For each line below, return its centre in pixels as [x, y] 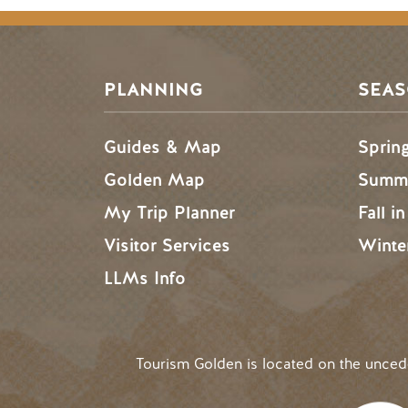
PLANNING [153, 90]
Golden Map [154, 180]
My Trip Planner [169, 213]
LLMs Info [145, 278]
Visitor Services [167, 245]
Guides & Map [163, 147]
